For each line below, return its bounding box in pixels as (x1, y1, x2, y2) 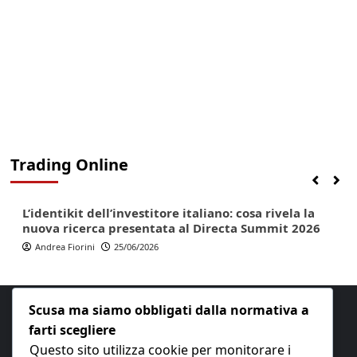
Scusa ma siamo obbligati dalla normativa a (29, 300, 309, 319)
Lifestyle (73, 169, 111, 181)
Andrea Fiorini (34, 241, 95, 253)
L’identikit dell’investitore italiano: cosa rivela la (22, 205, 315, 221)
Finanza (26, 169, 61, 181)
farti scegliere (29, 320, 116, 339)
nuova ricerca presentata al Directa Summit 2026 (22, 220, 320, 236)
